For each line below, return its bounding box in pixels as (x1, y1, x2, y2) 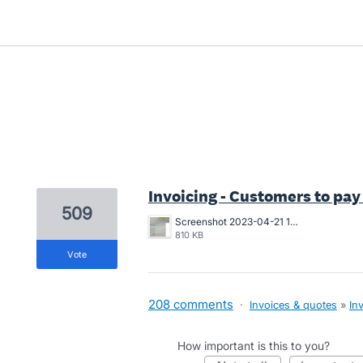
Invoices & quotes (249, 298, 337, 311)
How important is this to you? (177, 339, 330, 352)
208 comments (147, 297, 233, 312)
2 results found (35, 164, 125, 181)
